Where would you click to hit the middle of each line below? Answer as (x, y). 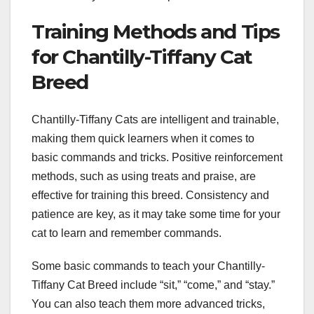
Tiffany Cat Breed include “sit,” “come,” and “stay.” (153, 285)
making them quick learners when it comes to (143, 139)
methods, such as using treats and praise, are (144, 177)
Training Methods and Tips (156, 31)
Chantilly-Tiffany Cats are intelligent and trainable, (155, 120)
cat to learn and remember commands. (127, 233)
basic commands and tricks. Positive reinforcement (157, 158)
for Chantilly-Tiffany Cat (142, 56)
